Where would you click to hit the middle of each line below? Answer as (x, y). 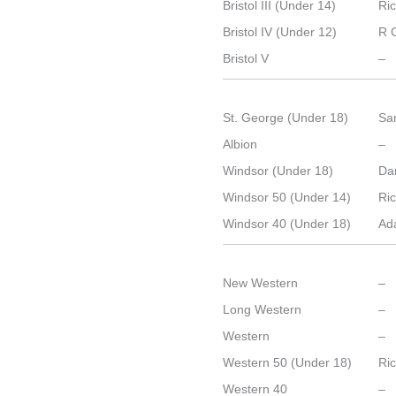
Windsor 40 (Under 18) (287, 224)
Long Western (263, 309)
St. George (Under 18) (286, 118)
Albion (240, 144)
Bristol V (246, 58)
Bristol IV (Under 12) (280, 32)
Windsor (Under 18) (278, 171)
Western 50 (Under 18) (288, 362)
